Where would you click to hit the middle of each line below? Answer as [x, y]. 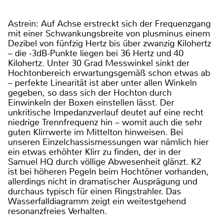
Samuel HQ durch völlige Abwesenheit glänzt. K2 [105, 162]
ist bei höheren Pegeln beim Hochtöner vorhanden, [108, 172]
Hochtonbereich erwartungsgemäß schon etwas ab [109, 73]
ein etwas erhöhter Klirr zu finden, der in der [94, 152]
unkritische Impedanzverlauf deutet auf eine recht [106, 113]
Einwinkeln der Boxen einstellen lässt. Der [91, 103]
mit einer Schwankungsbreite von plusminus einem [109, 34]
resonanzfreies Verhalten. [57, 211]
